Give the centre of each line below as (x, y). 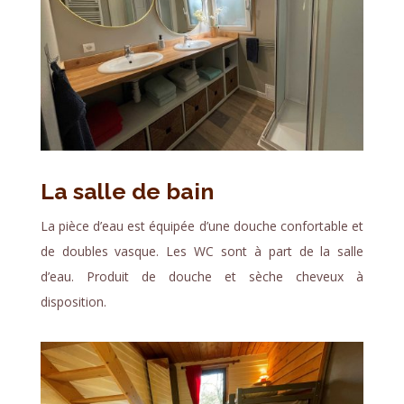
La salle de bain (127, 192)
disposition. (73, 302)
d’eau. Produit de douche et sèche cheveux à (202, 277)
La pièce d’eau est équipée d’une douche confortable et (202, 226)
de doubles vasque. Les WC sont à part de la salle (202, 252)
